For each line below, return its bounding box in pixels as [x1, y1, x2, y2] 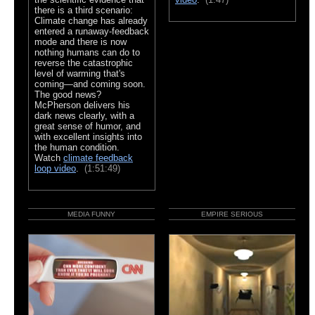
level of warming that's [34, 67, 125, 79]
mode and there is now [34, 36, 127, 47]
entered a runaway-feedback [34, 25, 149, 37]
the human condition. [34, 141, 122, 153]
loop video [34, 162, 76, 174]
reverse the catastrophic [34, 57, 133, 68]
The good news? [34, 89, 101, 100]
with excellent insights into [34, 131, 142, 142]
